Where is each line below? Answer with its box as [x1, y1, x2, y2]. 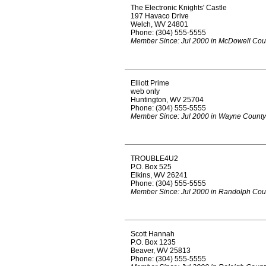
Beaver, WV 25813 [131, 246, 191, 255]
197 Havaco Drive [131, 12, 189, 20]
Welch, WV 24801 [131, 20, 188, 28]
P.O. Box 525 [131, 163, 172, 171]
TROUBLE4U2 [131, 154, 178, 163]
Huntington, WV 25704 [131, 96, 204, 104]
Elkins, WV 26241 [131, 171, 188, 179]
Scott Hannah [131, 230, 175, 238]
